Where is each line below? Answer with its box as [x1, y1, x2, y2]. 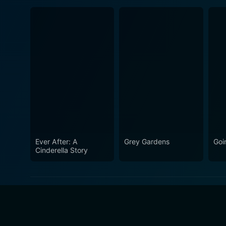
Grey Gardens [124, 137, 170, 146]
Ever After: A [35, 137, 78, 146]
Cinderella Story [35, 145, 88, 154]
